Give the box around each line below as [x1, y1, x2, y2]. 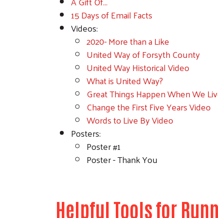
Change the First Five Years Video [87, 98, 211, 115]
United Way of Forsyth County [87, 46, 200, 62]
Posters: [71, 125, 101, 141]
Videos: [71, 19, 98, 36]
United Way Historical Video [87, 59, 189, 75]
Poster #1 [87, 138, 121, 154]
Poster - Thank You [87, 151, 158, 167]
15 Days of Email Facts [71, 6, 152, 23]
